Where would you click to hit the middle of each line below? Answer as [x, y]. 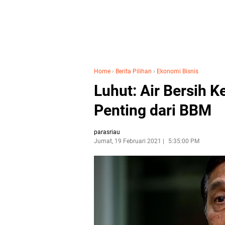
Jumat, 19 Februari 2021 [128, 141]
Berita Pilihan [134, 71]
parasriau [107, 132]
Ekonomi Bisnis [178, 71]
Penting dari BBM [153, 110]
